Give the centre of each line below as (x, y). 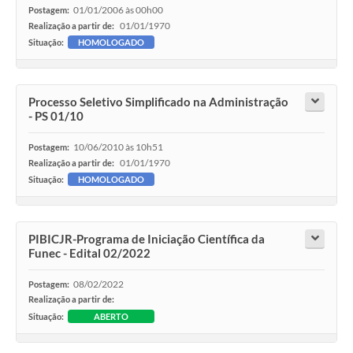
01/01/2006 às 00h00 (118, 10)
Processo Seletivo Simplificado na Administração (158, 102)
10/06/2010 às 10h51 (118, 147)
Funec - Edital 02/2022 (89, 253)
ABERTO (111, 317)
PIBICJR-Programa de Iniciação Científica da (147, 239)
